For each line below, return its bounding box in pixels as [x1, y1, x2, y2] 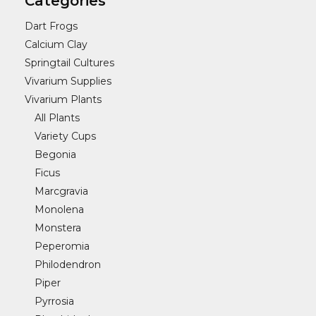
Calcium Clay [25, 38, 87, 51]
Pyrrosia [35, 295, 74, 308]
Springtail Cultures [25, 56, 114, 69]
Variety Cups [35, 130, 96, 142]
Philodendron [35, 258, 101, 271]
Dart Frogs [25, 20, 78, 32]
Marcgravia [35, 185, 88, 197]
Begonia [35, 148, 76, 161]
